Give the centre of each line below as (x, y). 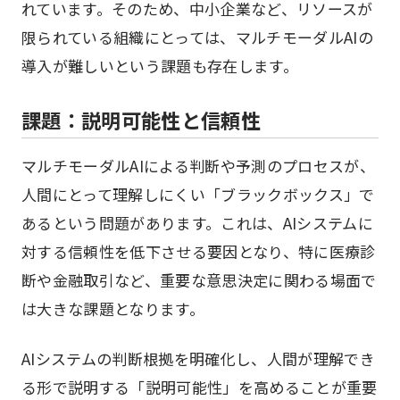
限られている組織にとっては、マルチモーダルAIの (198, 37)
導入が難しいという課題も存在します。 (160, 66)
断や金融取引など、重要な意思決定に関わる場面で (199, 280)
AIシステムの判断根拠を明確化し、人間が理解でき (199, 358)
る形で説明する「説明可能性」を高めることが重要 (200, 387)
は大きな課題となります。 (113, 308)
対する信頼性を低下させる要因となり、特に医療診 (199, 251)
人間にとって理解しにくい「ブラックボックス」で (198, 194)
